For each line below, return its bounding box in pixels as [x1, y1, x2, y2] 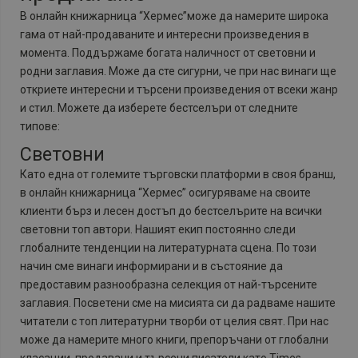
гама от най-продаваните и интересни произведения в [20, 28, 309, 42]
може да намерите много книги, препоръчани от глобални [20, 333, 328, 347]
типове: [20, 120, 62, 133]
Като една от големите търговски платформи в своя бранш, [20, 168, 336, 181]
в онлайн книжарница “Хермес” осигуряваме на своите [20, 186, 311, 200]
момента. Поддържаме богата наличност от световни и [20, 46, 316, 60]
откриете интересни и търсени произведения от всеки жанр [20, 83, 338, 97]
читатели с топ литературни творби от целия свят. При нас [20, 315, 328, 328]
